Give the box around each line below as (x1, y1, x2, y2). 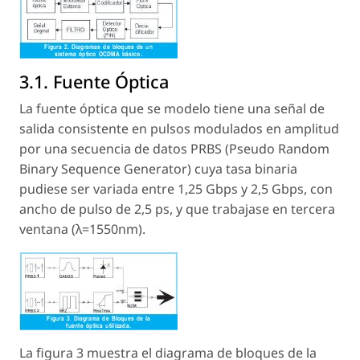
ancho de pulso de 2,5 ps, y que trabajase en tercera (19, 200, 335, 219)
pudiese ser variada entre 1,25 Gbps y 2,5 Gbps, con (19, 180, 333, 198)
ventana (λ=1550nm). (19, 220, 145, 239)
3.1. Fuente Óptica (19, 70, 169, 94)
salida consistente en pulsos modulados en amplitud (19, 120, 339, 138)
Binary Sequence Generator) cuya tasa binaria (19, 160, 297, 178)
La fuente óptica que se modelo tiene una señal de (19, 100, 325, 118)
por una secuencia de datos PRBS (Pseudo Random (19, 140, 329, 158)
